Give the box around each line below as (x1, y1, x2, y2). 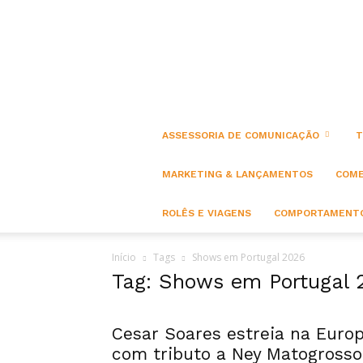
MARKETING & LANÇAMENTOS (162, 169, 313, 180)
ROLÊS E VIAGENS (162, 207, 251, 219)
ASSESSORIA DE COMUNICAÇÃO (162, 130, 319, 141)
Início (112, 250, 136, 264)
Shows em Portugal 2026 (192, 250, 305, 264)
